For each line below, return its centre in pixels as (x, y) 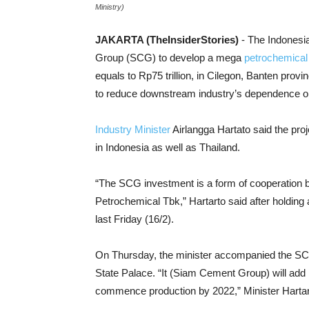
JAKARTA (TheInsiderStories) (167, 40)
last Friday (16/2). (134, 219)
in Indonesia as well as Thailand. (168, 147)
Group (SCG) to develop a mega (170, 58)
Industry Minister (133, 129)
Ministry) (110, 7)
